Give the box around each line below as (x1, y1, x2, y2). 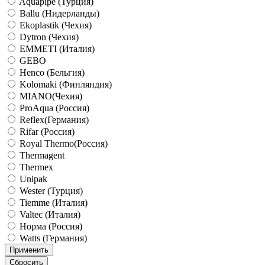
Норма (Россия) (20, 221, 82, 231)
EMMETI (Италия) (20, 43, 95, 54)
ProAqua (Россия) (20, 102, 89, 113)
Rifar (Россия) (20, 126, 75, 137)
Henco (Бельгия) (20, 67, 85, 77)
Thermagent (20, 150, 64, 160)
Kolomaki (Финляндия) (20, 79, 112, 89)
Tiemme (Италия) (20, 197, 88, 208)
